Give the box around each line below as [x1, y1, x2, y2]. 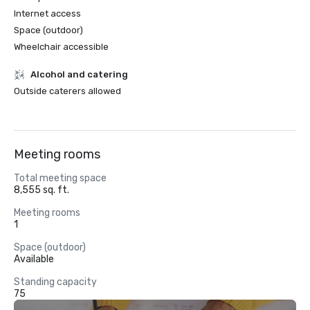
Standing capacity [14, 276, 97, 288]
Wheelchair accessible [14, 42, 109, 52]
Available [14, 253, 54, 265]
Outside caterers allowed [14, 86, 121, 96]
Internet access [14, 8, 81, 19]
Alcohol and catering [30, 69, 128, 80]
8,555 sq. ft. [14, 184, 69, 196]
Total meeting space [14, 172, 107, 184]
